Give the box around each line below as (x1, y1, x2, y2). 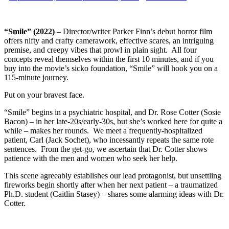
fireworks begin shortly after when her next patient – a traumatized (4, 180, 218, 189)
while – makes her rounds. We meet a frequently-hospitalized (4, 126, 202, 135)
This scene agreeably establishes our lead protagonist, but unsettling (4, 171, 221, 180)
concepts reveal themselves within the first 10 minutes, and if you (4, 54, 214, 63)
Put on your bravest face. (4, 90, 86, 99)
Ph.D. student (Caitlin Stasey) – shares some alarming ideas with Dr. (4, 189, 224, 198)
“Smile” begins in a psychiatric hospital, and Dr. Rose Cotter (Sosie (4, 107, 221, 117)
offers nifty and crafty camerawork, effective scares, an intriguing (4, 36, 214, 45)
